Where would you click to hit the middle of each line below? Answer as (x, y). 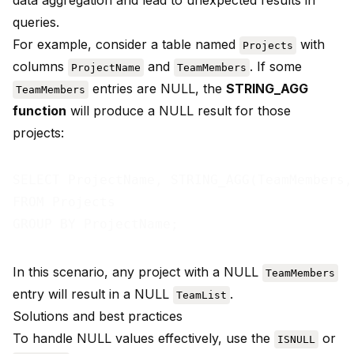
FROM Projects (64, 202)
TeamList (201, 296)
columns (40, 67)
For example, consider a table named (126, 45)
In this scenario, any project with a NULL (137, 272)
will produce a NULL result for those (179, 111)
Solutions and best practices (98, 316)
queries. (36, 23)
